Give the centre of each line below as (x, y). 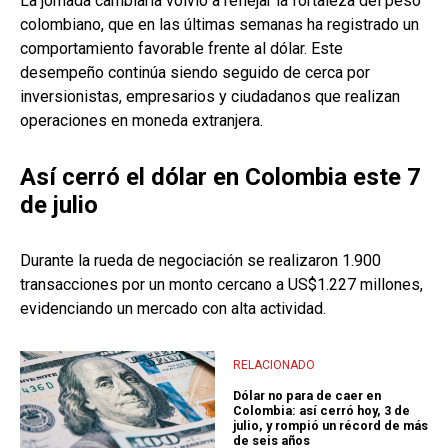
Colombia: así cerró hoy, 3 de (321, 411)
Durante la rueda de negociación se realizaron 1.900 (200, 261)
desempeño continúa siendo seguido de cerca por (195, 73)
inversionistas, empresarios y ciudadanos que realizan (210, 97)
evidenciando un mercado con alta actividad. (173, 309)
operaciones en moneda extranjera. (141, 121)
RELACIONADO (274, 364)
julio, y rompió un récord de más (330, 426)
